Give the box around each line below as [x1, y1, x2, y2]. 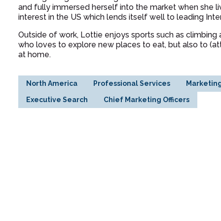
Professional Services [93, 79, 171, 87]
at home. [18, 50, 51, 59]
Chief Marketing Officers [104, 96, 190, 104]
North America [26, 79, 78, 87]
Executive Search [26, 96, 88, 104]
